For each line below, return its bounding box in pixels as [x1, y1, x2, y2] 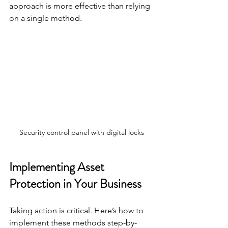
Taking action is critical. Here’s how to [9, 205, 146, 215]
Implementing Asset [9, 158, 107, 176]
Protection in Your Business [9, 175, 141, 192]
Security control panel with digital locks [19, 127, 144, 137]
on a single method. [9, 13, 82, 23]
